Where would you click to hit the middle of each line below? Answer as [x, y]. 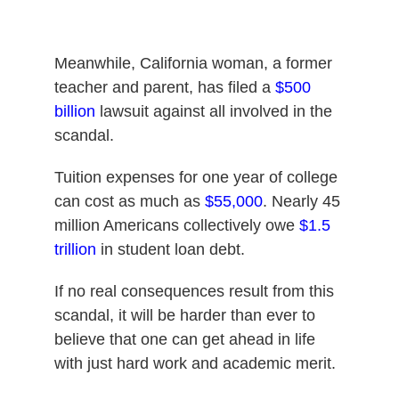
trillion [75, 249]
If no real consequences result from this [194, 291]
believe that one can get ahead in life [184, 339]
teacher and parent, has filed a [164, 87]
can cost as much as [129, 201]
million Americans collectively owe [176, 225]
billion [74, 111]
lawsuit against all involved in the [213, 111]
